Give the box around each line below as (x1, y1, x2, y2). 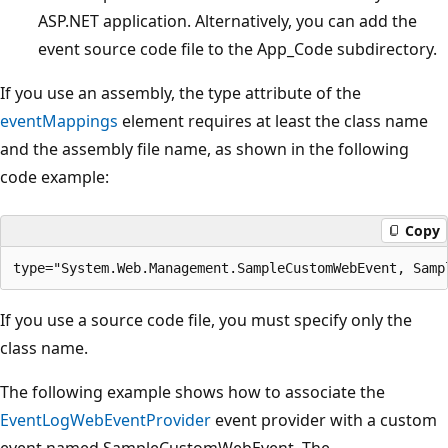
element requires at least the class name (118, 109, 428, 132)
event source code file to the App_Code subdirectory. (38, 37, 437, 60)
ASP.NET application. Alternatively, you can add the (38, 9, 417, 32)
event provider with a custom (211, 408, 437, 431)
